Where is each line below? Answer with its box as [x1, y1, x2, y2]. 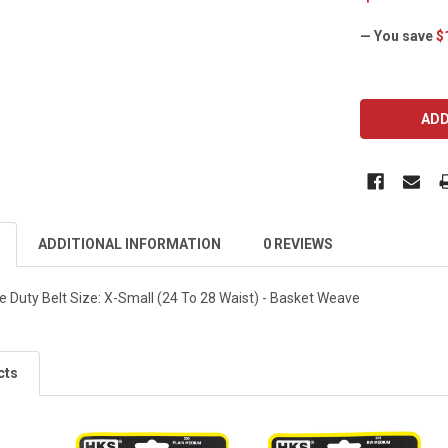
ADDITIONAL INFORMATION [38, 235, 222, 252]
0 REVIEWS [263, 235, 334, 252]
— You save [360, 27, 434, 44]
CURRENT [360, 86, 427, 103]
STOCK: [360, 107, 413, 124]
